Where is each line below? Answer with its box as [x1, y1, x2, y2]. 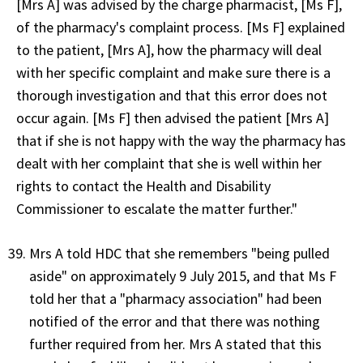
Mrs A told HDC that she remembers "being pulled [29, 243, 330, 263]
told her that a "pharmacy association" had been [29, 288, 322, 308]
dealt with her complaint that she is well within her [16, 153, 322, 173]
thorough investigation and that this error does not [16, 85, 327, 105]
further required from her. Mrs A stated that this [29, 334, 322, 353]
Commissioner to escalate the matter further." [16, 199, 297, 218]
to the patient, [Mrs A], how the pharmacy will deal [16, 40, 322, 59]
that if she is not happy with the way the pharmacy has [16, 130, 346, 150]
